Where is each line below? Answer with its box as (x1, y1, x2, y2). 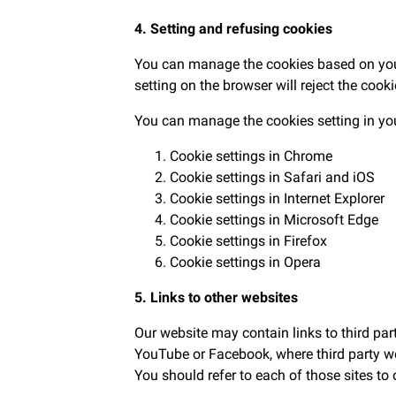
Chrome (284, 148, 332, 164)
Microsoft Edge (284, 211, 378, 228)
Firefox (284, 232, 327, 249)
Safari (284, 169, 322, 186)
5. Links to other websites (134, 289, 298, 306)
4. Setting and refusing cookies (134, 20, 332, 37)
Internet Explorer (284, 190, 385, 207)
